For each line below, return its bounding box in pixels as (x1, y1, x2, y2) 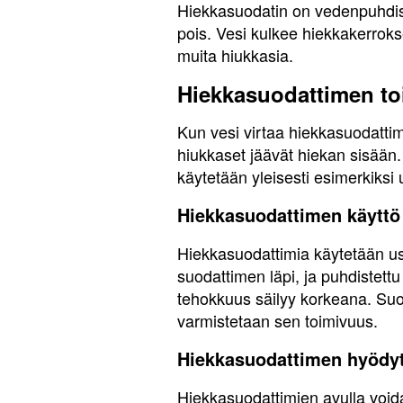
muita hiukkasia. (177, 43, 293, 67)
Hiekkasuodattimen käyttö (177, 201, 400, 228)
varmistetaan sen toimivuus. (177, 309, 378, 332)
